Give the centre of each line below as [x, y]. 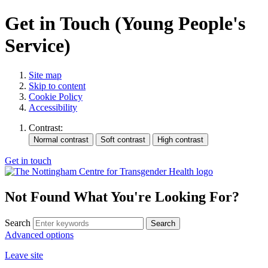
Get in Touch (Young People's [125, 24]
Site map [45, 75]
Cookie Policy [56, 96]
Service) [38, 46]
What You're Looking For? [156, 197]
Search [18, 223]
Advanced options [39, 234]
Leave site [24, 255]
